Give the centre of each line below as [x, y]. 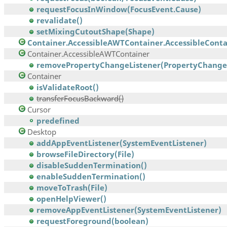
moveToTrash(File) [72, 188]
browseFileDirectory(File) [85, 154]
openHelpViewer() [71, 199]
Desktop [42, 132]
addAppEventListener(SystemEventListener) [122, 143]
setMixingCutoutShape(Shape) [96, 32]
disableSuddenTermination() [92, 165]
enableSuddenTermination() [91, 177]
